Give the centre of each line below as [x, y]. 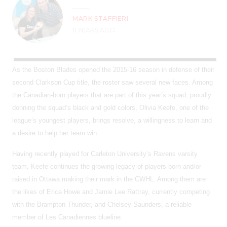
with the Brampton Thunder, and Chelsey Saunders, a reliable [102, 204]
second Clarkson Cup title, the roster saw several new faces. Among [112, 82]
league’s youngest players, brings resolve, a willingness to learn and [112, 120]
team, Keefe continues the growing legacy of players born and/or [107, 166]
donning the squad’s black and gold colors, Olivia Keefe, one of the [110, 107]
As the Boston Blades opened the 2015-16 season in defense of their [113, 69]
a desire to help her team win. [55, 133]
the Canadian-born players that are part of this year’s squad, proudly [112, 95]
